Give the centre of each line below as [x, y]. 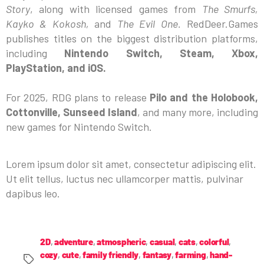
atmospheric [121, 241]
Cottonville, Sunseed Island [72, 112]
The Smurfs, [230, 9]
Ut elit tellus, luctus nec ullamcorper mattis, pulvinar [125, 178]
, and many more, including [198, 112]
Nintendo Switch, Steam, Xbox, [161, 53]
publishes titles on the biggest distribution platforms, [132, 38]
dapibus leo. [33, 193]
